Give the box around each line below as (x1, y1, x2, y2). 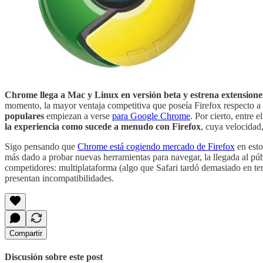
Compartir (9, 229, 42, 238)
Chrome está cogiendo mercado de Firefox (77, 141, 235, 152)
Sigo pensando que (5, 141, 77, 152)
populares (5, 111, 44, 122)
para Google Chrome (112, 111, 190, 122)
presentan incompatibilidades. (5, 173, 114, 184)
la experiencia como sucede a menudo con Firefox (5, 122, 201, 132)
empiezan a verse (44, 111, 112, 122)
